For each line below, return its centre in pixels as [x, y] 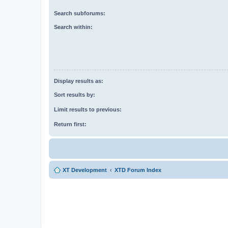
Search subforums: [80, 13]
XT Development [85, 170]
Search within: [73, 27]
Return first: [70, 124]
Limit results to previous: [88, 109]
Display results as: [79, 81]
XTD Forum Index [138, 170]
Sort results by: [75, 94]
